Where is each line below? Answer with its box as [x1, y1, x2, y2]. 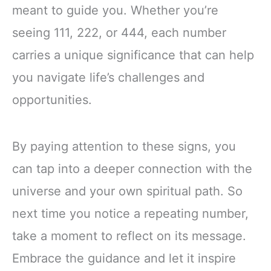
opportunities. [12, 92, 92, 107]
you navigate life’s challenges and [12, 70, 204, 85]
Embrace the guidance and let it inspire [12, 250, 236, 266]
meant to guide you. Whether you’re [12, 2, 218, 18]
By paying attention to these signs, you [12, 139, 236, 154]
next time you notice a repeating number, [12, 206, 249, 221]
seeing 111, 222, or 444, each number [12, 25, 226, 40]
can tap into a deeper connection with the [12, 161, 252, 176]
